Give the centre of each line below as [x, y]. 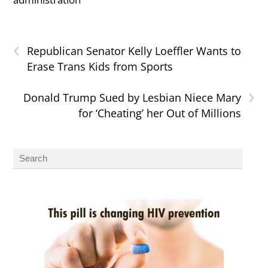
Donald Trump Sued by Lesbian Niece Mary [132, 97]
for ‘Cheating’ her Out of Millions [159, 113]
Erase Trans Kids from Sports [100, 66]
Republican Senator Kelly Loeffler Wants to [134, 51]
